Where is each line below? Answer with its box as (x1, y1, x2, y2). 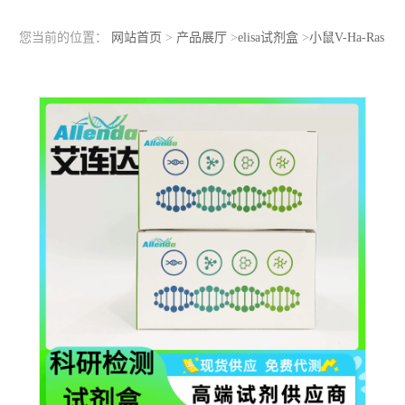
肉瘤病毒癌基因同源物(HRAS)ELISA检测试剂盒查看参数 (63, 67, 384, 81)
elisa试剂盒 (237, 31, 298, 45)
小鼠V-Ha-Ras (308, 31, 384, 45)
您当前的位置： (18, 31, 111, 45)
